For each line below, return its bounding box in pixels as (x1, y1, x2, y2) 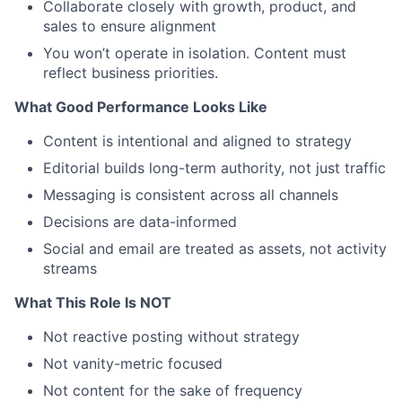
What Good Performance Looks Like (14, 98, 267, 117)
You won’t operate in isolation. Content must (43, 44, 346, 63)
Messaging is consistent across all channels (43, 186, 338, 205)
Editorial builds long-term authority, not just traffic (43, 159, 386, 178)
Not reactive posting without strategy (43, 328, 300, 346)
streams (43, 259, 97, 278)
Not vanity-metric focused (43, 354, 223, 373)
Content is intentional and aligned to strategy (43, 132, 352, 151)
